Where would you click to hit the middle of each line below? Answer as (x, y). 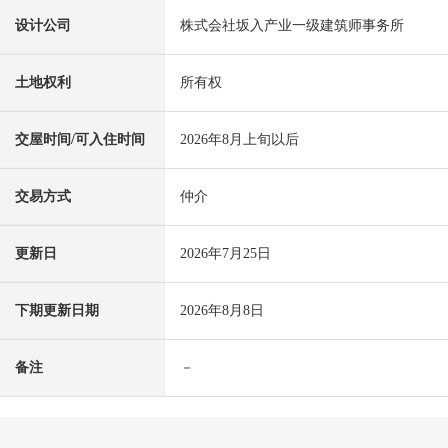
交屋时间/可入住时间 (80, 140)
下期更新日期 (57, 311)
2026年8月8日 (222, 311)
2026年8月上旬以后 (239, 140)
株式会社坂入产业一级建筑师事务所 (292, 26)
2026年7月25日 (225, 254)
